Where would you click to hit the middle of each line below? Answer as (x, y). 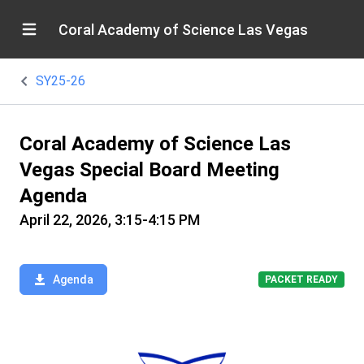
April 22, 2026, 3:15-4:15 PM (110, 220)
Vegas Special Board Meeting (149, 170)
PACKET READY (301, 279)
